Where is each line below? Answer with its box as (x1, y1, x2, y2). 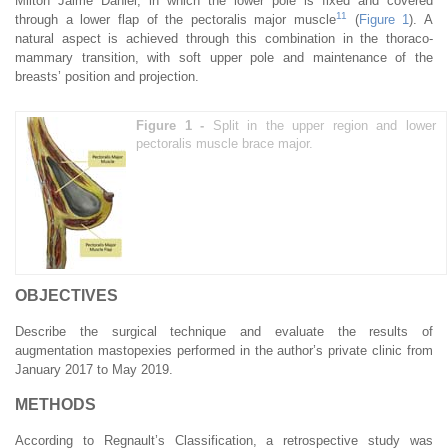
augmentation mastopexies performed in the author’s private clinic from (15, 342, 433, 358)
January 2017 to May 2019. (15, 361, 173, 377)
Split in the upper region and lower (212, 117, 436, 133)
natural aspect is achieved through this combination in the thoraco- (15, 30, 433, 46)
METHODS (15, 395, 96, 413)
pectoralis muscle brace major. (136, 135, 313, 151)
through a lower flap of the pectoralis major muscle (15, 11, 337, 27)
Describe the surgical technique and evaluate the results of (15, 323, 433, 339)
